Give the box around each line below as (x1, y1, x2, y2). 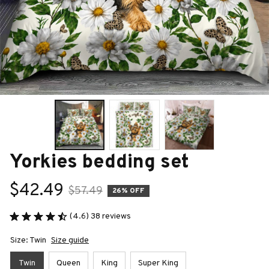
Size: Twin (10, 235, 46, 246)
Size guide (51, 235, 89, 246)
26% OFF (112, 186, 145, 196)
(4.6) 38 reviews (70, 211, 131, 222)
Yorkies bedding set (10, 150, 189, 175)
